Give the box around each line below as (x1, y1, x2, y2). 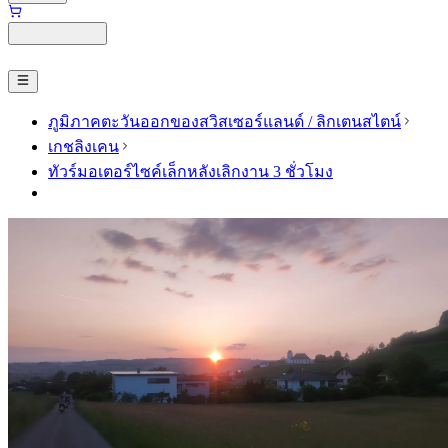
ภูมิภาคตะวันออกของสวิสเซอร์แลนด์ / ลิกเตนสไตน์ (48, 112, 401, 130)
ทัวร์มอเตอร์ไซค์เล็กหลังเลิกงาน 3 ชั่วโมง (48, 162, 333, 180)
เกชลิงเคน (48, 137, 119, 155)
